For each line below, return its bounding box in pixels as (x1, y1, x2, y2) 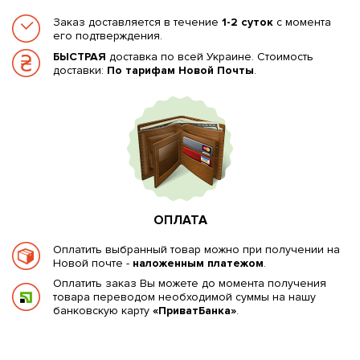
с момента (273, 14, 331, 29)
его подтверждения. (53, 28, 162, 43)
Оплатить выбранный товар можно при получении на (53, 242, 340, 256)
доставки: (53, 63, 107, 77)
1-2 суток (222, 14, 273, 29)
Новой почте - (53, 256, 133, 270)
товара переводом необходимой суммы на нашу (53, 290, 316, 304)
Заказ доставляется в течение (53, 14, 222, 29)
